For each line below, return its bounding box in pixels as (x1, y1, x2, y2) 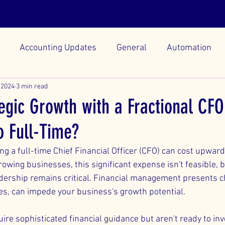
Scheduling (13, 9, 62, 21)
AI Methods (129, 9, 180, 21)
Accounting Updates (20, 42, 96, 53)
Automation (167, 42, 211, 53)
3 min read (16, 82, 48, 91)
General (117, 42, 147, 53)
